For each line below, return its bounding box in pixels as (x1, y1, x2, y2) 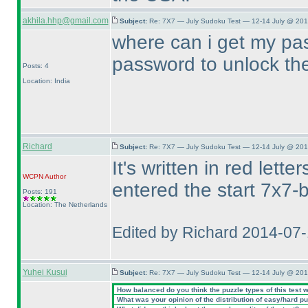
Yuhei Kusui (22, 267, 67, 277)
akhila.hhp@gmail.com (22, 16, 109, 25)
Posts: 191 (22, 188, 57, 195)
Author (43, 173, 66, 180)
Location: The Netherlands (22, 201, 107, 208)
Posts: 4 (22, 62, 49, 69)
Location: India (22, 77, 70, 85)
